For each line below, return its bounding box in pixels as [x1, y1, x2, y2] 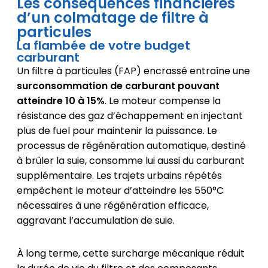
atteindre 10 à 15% [16, 93, 105, 108]
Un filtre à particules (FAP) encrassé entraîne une [16, 63, 250, 78]
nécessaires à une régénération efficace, [16, 198, 209, 212]
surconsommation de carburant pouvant [16, 78, 220, 93]
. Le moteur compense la [104, 93, 221, 108]
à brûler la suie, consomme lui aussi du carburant [16, 153, 245, 167]
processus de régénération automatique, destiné [16, 138, 246, 153]
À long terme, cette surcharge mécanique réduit [16, 246, 245, 260]
